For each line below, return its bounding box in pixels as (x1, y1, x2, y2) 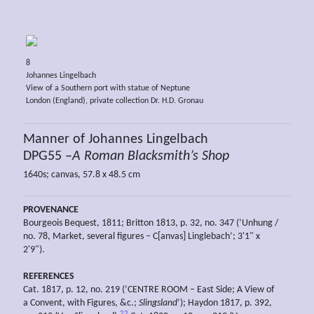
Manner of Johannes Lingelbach (23, 132, 208, 147)
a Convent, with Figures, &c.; (23, 298, 139, 309)
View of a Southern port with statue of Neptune (25, 83, 190, 93)
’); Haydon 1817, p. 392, (177, 298, 272, 309)
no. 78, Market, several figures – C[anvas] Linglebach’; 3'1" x (23, 231, 260, 243)
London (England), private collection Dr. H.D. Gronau (25, 96, 203, 105)
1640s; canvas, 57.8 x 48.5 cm (23, 170, 140, 181)
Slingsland (139, 298, 177, 309)
